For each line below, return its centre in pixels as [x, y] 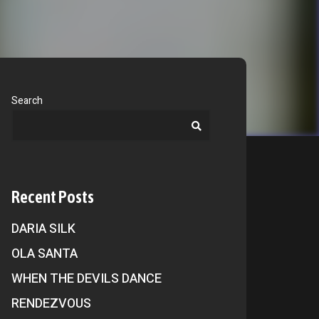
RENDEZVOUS [51, 304]
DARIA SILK [43, 229]
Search [27, 101]
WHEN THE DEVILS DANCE [87, 279]
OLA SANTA [45, 254]
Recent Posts [53, 197]
